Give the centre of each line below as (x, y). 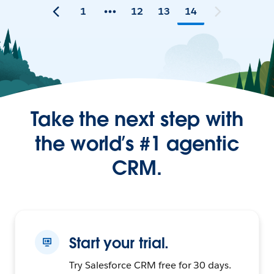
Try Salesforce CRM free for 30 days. (150, 265)
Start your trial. (119, 243)
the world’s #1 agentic (137, 143)
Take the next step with (137, 119)
